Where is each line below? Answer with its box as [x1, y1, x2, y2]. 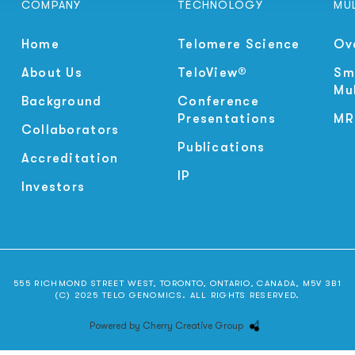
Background [21, 94, 102, 109]
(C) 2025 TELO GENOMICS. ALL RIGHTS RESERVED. [55, 289, 300, 300]
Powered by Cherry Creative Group [90, 319, 243, 331]
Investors [21, 179, 86, 194]
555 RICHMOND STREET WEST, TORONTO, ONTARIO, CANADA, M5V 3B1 [13, 277, 342, 288]
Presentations [177, 111, 276, 126]
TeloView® [177, 65, 248, 80]
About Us [21, 65, 83, 80]
